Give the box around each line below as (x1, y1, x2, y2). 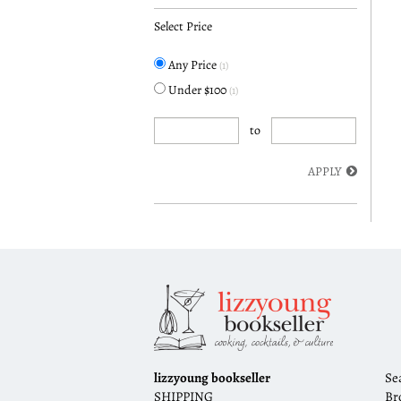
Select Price (154, 18, 212, 35)
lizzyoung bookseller (154, 369, 270, 388)
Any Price (168, 56, 219, 73)
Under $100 (168, 81, 229, 98)
